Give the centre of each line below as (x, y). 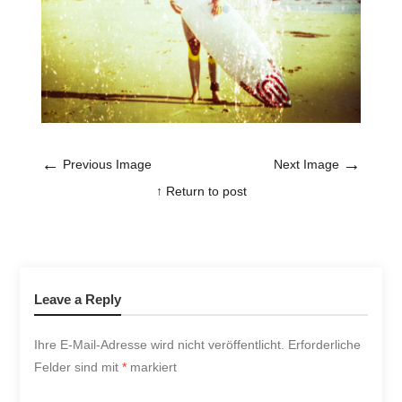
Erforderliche (324, 344)
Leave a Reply (77, 299)
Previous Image (106, 164)
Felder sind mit (78, 367)
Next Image (308, 164)
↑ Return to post (201, 191)
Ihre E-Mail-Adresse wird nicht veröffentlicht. (159, 344)
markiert (151, 367)
